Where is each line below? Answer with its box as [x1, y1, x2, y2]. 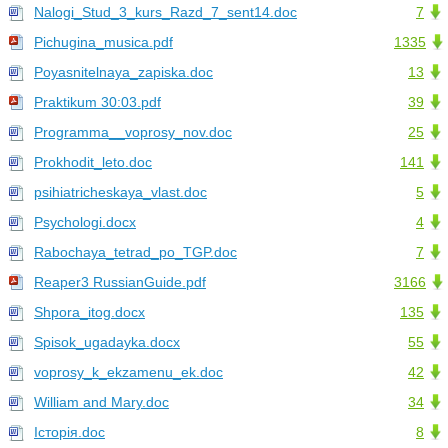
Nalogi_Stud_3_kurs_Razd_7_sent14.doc [34, 4, 297, 21]
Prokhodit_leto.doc [34, 154, 152, 171]
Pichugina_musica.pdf [34, 34, 173, 51]
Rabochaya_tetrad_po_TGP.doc [34, 244, 237, 261]
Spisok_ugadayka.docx [34, 334, 180, 351]
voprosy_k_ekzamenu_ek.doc [34, 364, 223, 381]
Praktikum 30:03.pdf [34, 94, 161, 111]
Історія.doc [34, 424, 105, 441]
